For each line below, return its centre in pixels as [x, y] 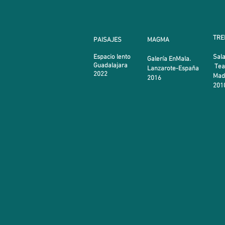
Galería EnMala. [171, 59]
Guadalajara [110, 66]
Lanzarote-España [173, 69]
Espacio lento [112, 57]
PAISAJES [107, 40]
